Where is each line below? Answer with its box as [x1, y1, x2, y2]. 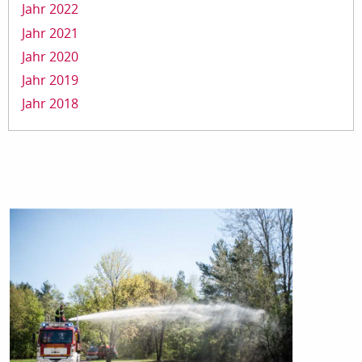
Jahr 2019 [22, 70, 78, 89]
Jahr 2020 [22, 47, 78, 65]
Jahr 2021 [22, 23, 78, 42]
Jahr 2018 [22, 95, 78, 113]
